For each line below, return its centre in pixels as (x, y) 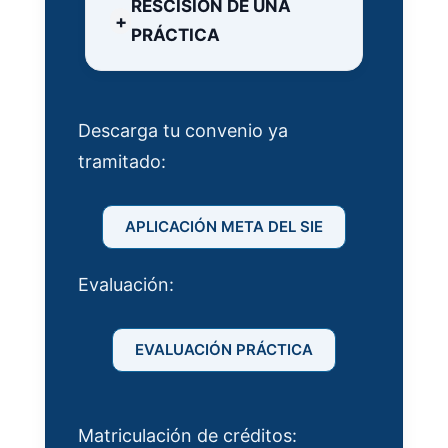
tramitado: (122, 162)
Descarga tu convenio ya (183, 131)
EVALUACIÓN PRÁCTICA (224, 350)
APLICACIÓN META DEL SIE (224, 227)
